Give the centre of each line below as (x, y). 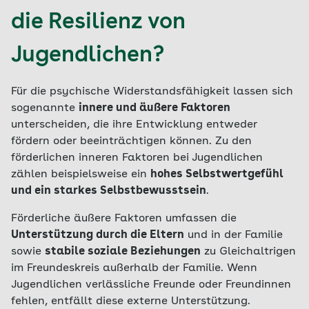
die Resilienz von (98, 23)
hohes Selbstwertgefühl (217, 175)
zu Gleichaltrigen (248, 252)
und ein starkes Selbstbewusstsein (109, 191)
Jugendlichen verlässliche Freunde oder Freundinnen (151, 285)
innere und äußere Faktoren (154, 108)
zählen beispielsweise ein (81, 175)
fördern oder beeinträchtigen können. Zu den (131, 141)
